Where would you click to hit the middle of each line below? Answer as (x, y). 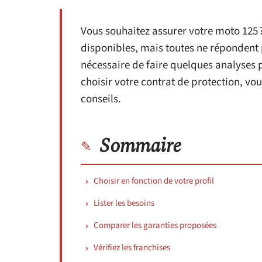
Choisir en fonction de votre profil (154, 181)
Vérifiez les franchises (132, 248)
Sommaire (141, 146)
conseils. (101, 99)
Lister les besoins (124, 203)
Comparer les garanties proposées (155, 225)
